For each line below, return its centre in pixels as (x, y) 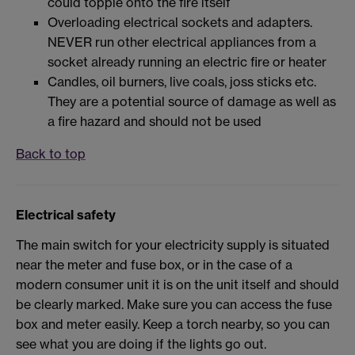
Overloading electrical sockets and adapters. (180, 22)
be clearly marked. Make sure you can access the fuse (174, 304)
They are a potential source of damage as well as (192, 101)
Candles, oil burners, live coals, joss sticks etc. (182, 81)
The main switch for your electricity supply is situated (173, 244)
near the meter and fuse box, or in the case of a (154, 264)
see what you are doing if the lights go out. (141, 344)
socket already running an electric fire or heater (187, 61)
